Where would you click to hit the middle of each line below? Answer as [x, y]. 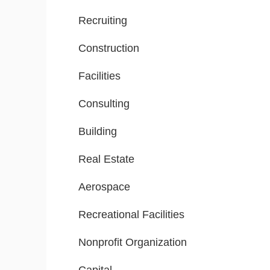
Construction [109, 49]
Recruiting [103, 21]
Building [98, 132]
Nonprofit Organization [133, 243]
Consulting [104, 104]
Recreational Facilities [131, 215]
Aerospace [104, 187]
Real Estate [106, 159]
